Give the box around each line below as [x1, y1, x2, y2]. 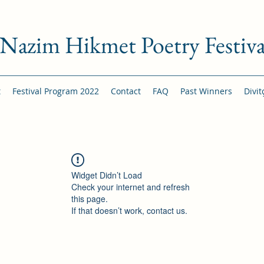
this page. [71, 193, 108, 204]
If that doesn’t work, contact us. [71, 204, 187, 216]
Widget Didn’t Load [71, 169, 142, 181]
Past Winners [180, 85, 232, 97]
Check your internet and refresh [71, 181, 190, 193]
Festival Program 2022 [12, 85, 99, 97]
